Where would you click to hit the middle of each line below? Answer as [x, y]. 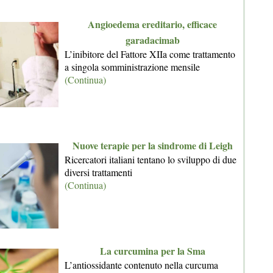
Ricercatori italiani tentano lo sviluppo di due [151, 159]
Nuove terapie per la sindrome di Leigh [152, 145]
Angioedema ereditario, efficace [152, 24]
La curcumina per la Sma [152, 250]
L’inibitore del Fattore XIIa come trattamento [150, 54]
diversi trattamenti [98, 172]
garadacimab [152, 40]
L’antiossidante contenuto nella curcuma [141, 264]
